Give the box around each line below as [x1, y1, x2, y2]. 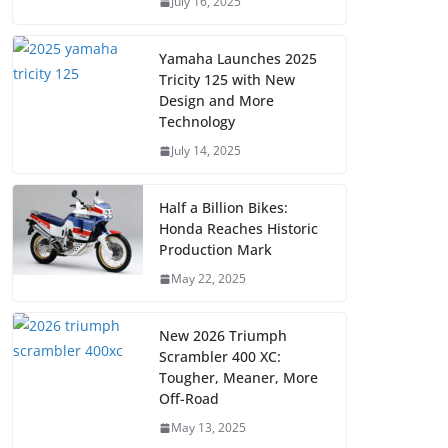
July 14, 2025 [171, 142, 241, 160]
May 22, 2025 [171, 270, 246, 288]
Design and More [159, 91, 274, 111]
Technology [159, 112, 235, 132]
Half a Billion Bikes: [159, 198, 288, 218]
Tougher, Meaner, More [159, 368, 318, 388]
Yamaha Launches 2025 [159, 49, 317, 69]
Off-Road [159, 389, 219, 409]
